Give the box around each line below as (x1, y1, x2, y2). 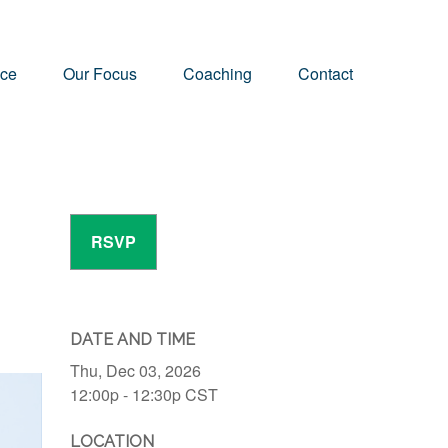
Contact (298, 61, 353, 85)
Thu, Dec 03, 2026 (70, 359, 201, 382)
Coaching (183, 61, 252, 85)
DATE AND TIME (70, 330, 195, 349)
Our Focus (63, 61, 137, 85)
